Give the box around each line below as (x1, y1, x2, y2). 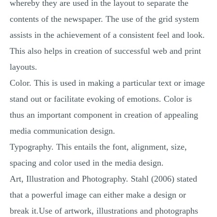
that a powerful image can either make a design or (10, 190, 186, 200)
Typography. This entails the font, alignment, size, (10, 142, 187, 152)
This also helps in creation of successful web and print (10, 46, 201, 56)
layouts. (10, 62, 37, 72)
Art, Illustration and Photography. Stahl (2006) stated (10, 174, 197, 184)
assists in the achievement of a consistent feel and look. (10, 30, 205, 40)
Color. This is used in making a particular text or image (10, 78, 205, 88)
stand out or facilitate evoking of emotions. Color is (10, 94, 192, 104)
